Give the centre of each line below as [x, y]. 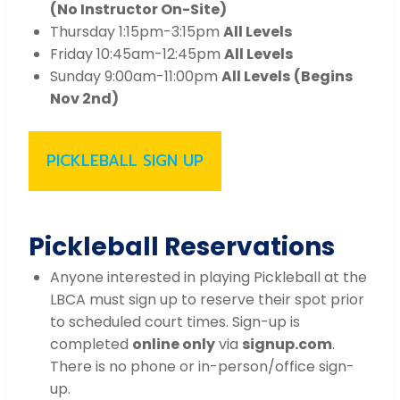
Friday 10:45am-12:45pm [137, 54]
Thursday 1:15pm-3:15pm [137, 31]
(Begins [323, 76]
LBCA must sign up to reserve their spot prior [207, 299]
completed [91, 344]
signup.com [287, 344]
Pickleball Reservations [182, 246]
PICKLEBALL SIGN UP [125, 160]
